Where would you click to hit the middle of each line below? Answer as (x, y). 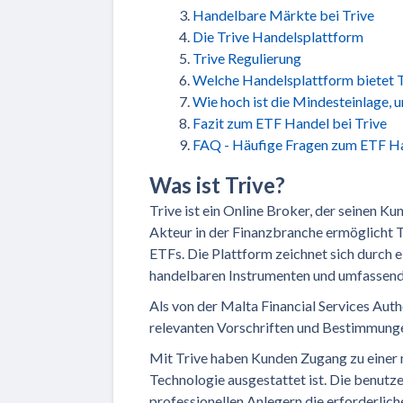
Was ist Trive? (217, 184)
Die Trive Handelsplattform (278, 36)
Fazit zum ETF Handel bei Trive (290, 122)
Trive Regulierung (247, 58)
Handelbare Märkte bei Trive (283, 14)
